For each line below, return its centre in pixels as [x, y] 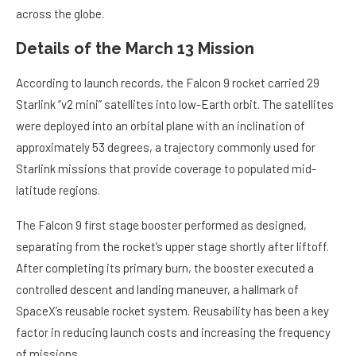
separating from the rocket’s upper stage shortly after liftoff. [172, 247]
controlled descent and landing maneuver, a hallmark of [157, 290]
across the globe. [60, 14]
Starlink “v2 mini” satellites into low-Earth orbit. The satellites [175, 104]
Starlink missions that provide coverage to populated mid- [166, 169]
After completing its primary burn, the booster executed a [165, 268]
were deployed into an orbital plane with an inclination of [161, 126]
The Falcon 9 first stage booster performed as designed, [161, 225]
